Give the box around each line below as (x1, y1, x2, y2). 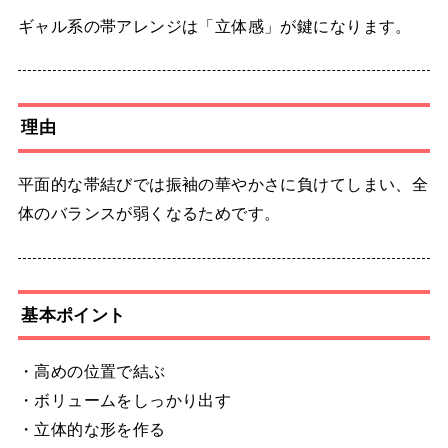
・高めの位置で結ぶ (17, 362, 166, 381)
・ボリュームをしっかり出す (17, 391, 232, 410)
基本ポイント (21, 304, 126, 325)
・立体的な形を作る (17, 420, 166, 439)
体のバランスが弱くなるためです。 (17, 204, 281, 223)
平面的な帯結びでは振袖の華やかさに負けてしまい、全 (17, 175, 429, 194)
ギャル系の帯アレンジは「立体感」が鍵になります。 (17, 16, 412, 35)
